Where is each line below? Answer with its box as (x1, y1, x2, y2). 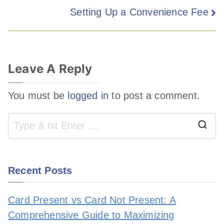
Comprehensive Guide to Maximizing (8, 209, 174, 220)
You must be (8, 89, 68, 101)
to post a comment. (108, 89, 200, 101)
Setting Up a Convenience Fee (70, 6, 208, 18)
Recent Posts (8, 164, 72, 176)
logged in (67, 89, 109, 101)
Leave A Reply (8, 61, 92, 76)
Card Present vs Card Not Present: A (8, 194, 176, 205)
